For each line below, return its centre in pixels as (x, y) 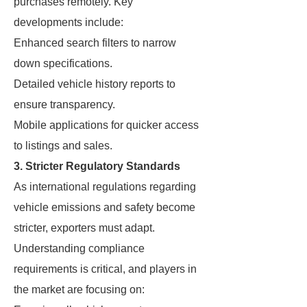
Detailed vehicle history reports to (95, 84)
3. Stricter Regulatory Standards (97, 166)
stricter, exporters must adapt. (84, 228)
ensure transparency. (64, 105)
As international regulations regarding (105, 187)
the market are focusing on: (79, 290)
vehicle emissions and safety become (105, 207)
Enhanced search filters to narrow (95, 43)
